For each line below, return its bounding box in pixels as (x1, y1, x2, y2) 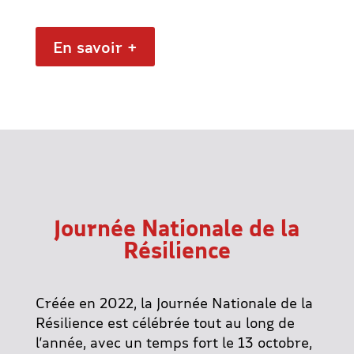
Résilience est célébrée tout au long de (35, 314, 295, 331)
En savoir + (52, 37, 137, 56)
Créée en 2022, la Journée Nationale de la (35, 294, 313, 311)
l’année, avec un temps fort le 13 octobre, (35, 333, 312, 351)
